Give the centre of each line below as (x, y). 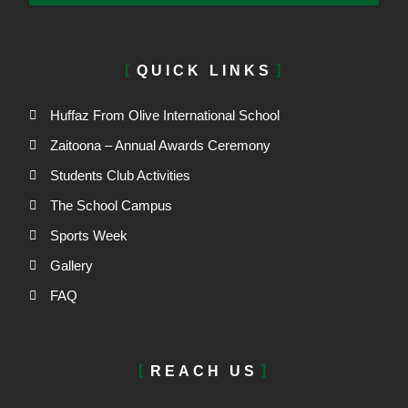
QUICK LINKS (204, 71)
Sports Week (88, 236)
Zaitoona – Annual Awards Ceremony (160, 146)
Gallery (71, 266)
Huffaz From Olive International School (164, 116)
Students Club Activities (120, 176)
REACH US (204, 372)
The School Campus (111, 206)
